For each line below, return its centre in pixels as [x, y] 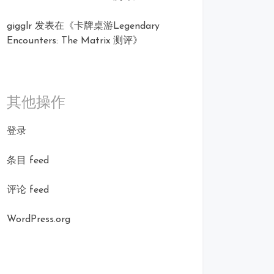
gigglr [19, 26]
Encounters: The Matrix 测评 [70, 41]
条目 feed [28, 161]
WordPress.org [39, 220]
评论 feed [28, 190]
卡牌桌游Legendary [117, 26]
